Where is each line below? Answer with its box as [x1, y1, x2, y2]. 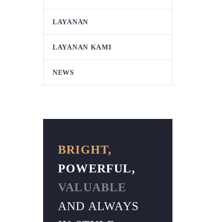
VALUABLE [58, 181, 127, 194]
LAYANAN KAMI [53, 44, 111, 51]
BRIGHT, [58, 143, 112, 156]
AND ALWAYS [58, 200, 139, 213]
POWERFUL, [58, 162, 135, 175]
